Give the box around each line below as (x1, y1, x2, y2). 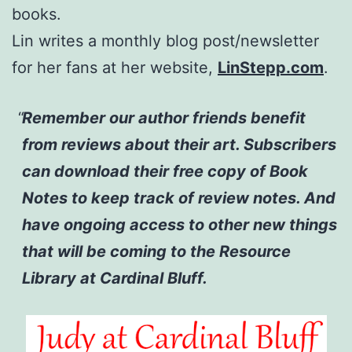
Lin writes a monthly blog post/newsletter (12, 31, 319, 50)
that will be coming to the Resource (21, 241, 291, 261)
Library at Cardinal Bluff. (21, 268, 207, 288)
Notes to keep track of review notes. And (21, 188, 335, 207)
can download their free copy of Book (21, 161, 308, 181)
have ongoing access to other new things (21, 214, 337, 234)
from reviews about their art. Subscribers (21, 134, 336, 154)
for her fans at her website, (12, 57, 218, 77)
